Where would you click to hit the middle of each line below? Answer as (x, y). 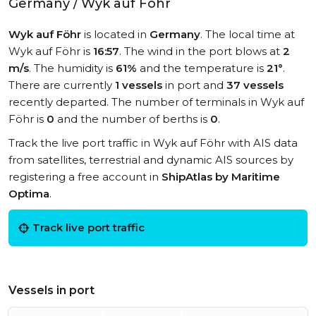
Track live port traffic (89, 227)
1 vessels (139, 85)
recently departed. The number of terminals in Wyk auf (156, 102)
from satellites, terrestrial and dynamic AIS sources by (151, 160)
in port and (194, 85)
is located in (115, 34)
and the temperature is (202, 68)
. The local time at (248, 34)
